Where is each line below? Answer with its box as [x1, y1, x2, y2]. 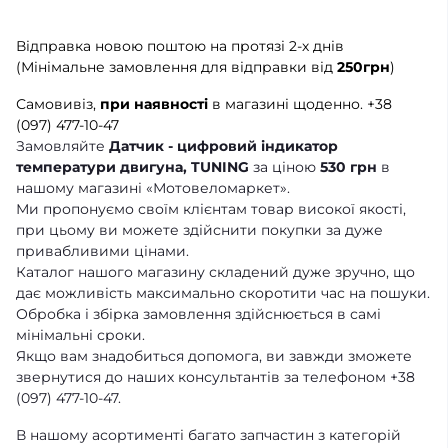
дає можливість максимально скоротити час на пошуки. [16, 283, 430, 302]
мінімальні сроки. [16, 325, 145, 344]
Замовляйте [16, 136, 105, 155]
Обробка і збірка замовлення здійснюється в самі [16, 304, 381, 323]
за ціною [249, 157, 320, 176]
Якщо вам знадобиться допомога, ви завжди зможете [16, 346, 412, 365]
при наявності [100, 94, 208, 113]
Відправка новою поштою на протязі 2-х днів [16, 36, 344, 55]
